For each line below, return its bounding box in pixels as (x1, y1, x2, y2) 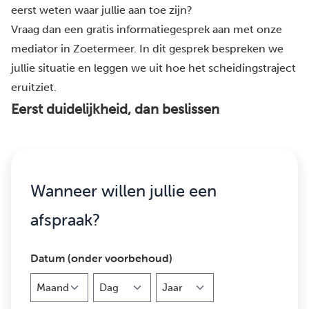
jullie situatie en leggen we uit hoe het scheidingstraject (11, 61, 296, 75)
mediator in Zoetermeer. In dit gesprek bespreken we (11, 42, 283, 56)
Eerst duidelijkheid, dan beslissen (11, 101, 219, 118)
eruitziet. (11, 81, 57, 94)
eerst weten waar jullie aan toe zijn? (11, 3, 192, 17)
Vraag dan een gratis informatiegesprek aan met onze (11, 23, 282, 37)
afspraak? (30, 210, 100, 230)
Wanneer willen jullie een (30, 181, 217, 201)
